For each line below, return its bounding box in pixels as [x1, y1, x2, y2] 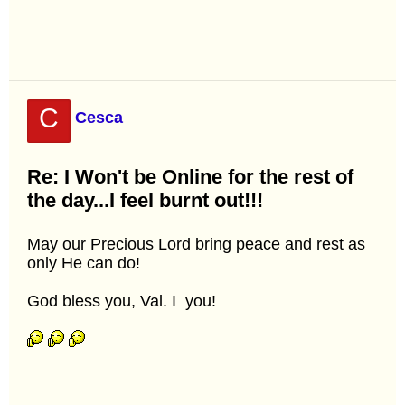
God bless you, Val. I [27, 291, 181, 310]
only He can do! [27, 253, 140, 272]
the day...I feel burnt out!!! [27, 188, 263, 212]
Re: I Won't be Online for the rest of [27, 165, 353, 188]
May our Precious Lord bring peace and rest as [27, 234, 365, 253]
